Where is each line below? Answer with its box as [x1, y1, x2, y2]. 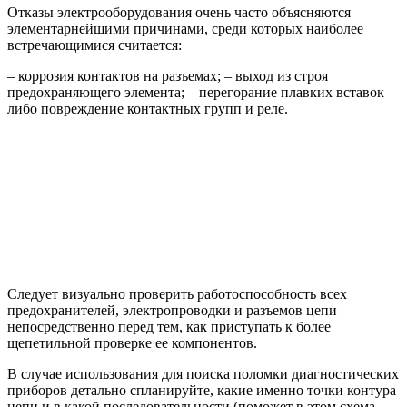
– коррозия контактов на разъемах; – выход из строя [7, 67, 328, 84]
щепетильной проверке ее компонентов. [7, 334, 257, 351]
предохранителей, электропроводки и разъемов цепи [7, 302, 337, 318]
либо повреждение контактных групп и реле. [7, 100, 288, 116]
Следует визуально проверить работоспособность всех [7, 285, 347, 302]
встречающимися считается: [7, 36, 182, 53]
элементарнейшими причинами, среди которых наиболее [7, 20, 363, 36]
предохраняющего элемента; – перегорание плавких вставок [7, 84, 384, 100]
